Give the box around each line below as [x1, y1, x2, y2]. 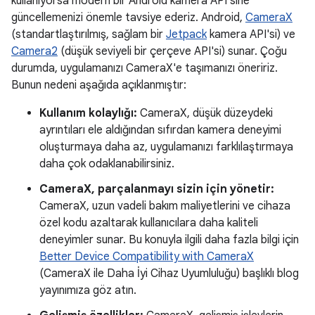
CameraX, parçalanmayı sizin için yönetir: [39, 182, 274, 196]
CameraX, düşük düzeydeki [137, 106, 273, 120]
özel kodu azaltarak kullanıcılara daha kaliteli [39, 216, 258, 230]
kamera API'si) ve [207, 27, 295, 41]
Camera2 [11, 44, 58, 58]
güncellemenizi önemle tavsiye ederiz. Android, [11, 11, 245, 25]
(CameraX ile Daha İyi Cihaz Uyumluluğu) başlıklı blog [39, 266, 299, 281]
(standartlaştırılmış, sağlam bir [11, 27, 166, 41]
